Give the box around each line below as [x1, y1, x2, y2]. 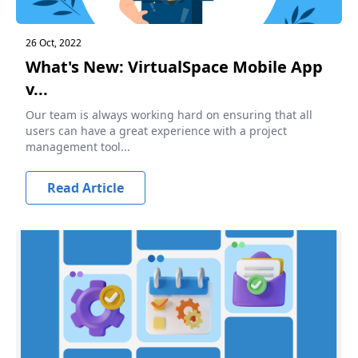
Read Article [47, 179, 124, 197]
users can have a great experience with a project [26, 123, 287, 138]
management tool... [26, 139, 130, 154]
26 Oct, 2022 [26, 36, 82, 50]
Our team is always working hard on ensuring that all [26, 107, 312, 122]
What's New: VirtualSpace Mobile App [26, 56, 323, 78]
